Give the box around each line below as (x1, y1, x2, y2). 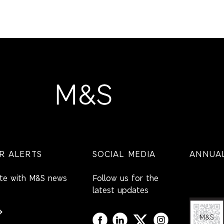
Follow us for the (92, 172, 158, 183)
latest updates (92, 184, 148, 195)
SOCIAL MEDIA (92, 148, 156, 159)
